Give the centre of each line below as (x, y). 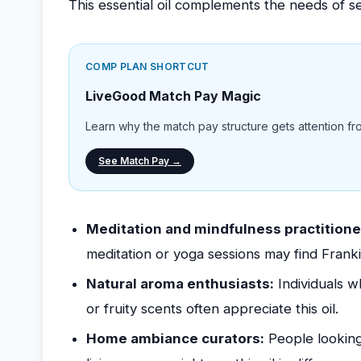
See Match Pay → (140, 161)
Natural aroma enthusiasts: (180, 284)
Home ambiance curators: (175, 338)
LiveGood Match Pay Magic (173, 96)
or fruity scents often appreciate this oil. (212, 309)
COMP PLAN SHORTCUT (147, 66)
